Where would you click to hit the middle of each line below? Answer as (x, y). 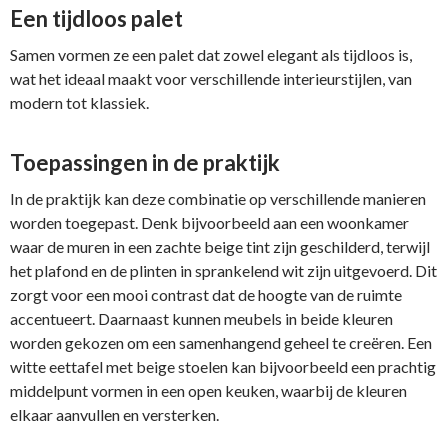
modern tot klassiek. (79, 102)
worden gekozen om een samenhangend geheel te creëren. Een (221, 342)
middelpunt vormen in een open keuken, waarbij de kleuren (208, 390)
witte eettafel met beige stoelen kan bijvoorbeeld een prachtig (223, 366)
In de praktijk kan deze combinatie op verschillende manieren (218, 198)
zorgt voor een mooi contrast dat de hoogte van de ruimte (206, 294)
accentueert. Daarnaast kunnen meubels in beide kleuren (201, 318)
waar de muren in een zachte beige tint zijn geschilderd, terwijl (220, 246)
